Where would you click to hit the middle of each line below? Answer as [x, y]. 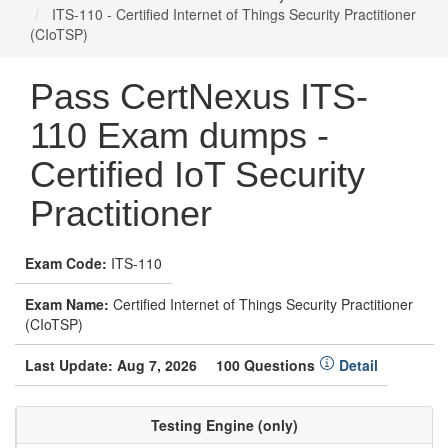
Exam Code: [66, 263]
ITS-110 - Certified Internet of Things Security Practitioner [232, 14]
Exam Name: [67, 304]
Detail [356, 365]
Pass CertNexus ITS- [199, 96]
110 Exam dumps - [179, 135]
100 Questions [267, 365]
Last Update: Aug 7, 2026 [111, 365]
